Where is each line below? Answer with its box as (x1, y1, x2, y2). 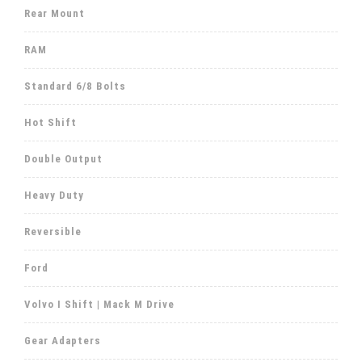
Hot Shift (24, 116, 77, 128)
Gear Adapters (24, 334, 101, 347)
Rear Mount (24, 6, 85, 19)
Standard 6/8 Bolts (24, 79, 126, 92)
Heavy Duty (24, 188, 84, 201)
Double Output (24, 152, 103, 165)
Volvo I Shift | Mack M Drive (24, 297, 175, 310)
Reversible (24, 225, 82, 238)
